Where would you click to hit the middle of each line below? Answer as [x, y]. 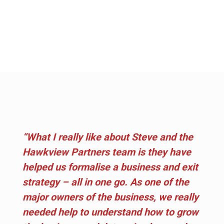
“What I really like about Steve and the [108, 137]
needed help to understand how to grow [110, 212]
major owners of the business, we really [110, 197]
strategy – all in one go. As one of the [106, 182]
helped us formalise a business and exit [110, 167]
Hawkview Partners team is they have [107, 152]
